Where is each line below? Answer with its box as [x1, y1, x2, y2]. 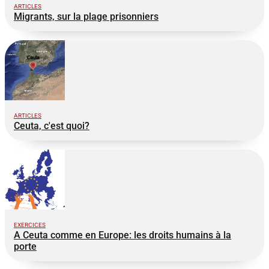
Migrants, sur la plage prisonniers [14, 11, 159, 23]
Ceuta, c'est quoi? [14, 120, 89, 132]
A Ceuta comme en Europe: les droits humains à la [14, 229, 231, 241]
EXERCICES [14, 222, 46, 229]
